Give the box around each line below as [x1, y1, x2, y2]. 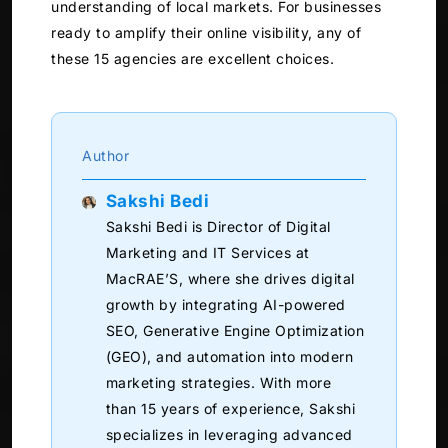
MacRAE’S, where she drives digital [105, 270, 355, 288]
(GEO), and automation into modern [105, 348, 354, 366]
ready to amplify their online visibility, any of [51, 24, 361, 42]
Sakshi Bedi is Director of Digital [105, 218, 331, 236]
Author [82, 147, 129, 165]
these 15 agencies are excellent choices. [51, 50, 334, 68]
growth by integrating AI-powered [105, 296, 346, 314]
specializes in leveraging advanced [105, 426, 353, 444]
